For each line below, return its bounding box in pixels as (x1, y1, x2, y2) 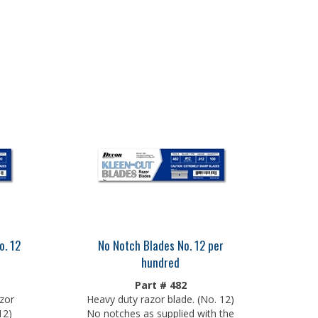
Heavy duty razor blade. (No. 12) (87, 289, 234, 302)
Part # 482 (134, 275, 187, 288)
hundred (141, 250, 180, 268)
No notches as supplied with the (87, 303, 234, 317)
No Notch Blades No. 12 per (97, 233, 224, 251)
